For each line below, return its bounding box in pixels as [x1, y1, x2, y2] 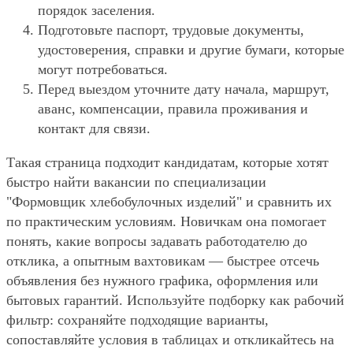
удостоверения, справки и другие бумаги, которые [38, 41, 344, 58]
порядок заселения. [38, 2, 155, 18]
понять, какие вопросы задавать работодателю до [6, 232, 307, 249]
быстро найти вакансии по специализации [6, 173, 266, 190]
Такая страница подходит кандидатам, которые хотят [6, 154, 329, 170]
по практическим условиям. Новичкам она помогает [6, 213, 326, 229]
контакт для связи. [38, 120, 150, 136]
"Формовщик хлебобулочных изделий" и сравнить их [6, 193, 332, 210]
